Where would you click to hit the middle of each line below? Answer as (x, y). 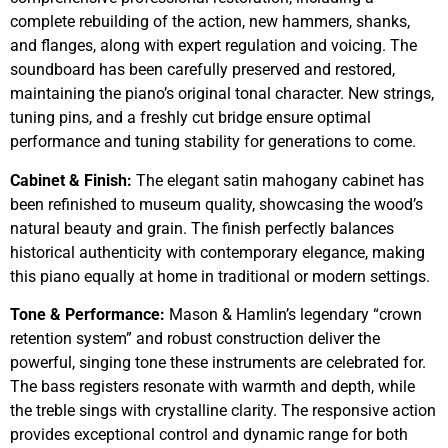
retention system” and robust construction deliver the (195, 338)
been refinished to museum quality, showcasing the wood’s (216, 204)
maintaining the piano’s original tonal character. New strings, (222, 94)
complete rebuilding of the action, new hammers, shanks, (210, 22)
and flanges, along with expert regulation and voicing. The (213, 46)
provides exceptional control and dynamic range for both (209, 434)
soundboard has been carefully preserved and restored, (202, 70)
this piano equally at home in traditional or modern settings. (220, 276)
